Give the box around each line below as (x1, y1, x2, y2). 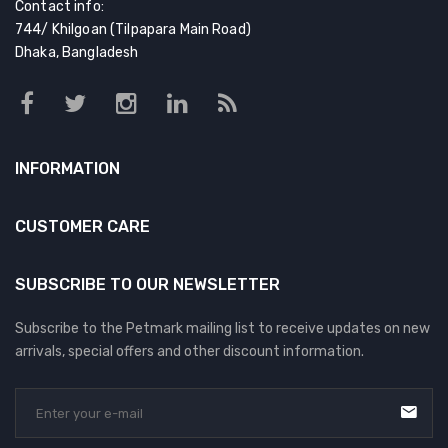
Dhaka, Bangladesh (15, 44, 139, 62)
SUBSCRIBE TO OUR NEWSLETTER (15, 275, 280, 295)
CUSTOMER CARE (15, 217, 150, 237)
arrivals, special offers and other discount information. (15, 343, 364, 361)
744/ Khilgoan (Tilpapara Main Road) (15, 21, 251, 39)
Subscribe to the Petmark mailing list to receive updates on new (15, 320, 430, 338)
